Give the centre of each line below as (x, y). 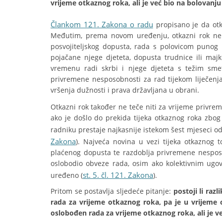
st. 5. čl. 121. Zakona (118, 175)
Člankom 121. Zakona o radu (102, 24)
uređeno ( (67, 175)
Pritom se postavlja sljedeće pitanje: (112, 191)
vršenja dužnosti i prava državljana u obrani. (125, 90)
